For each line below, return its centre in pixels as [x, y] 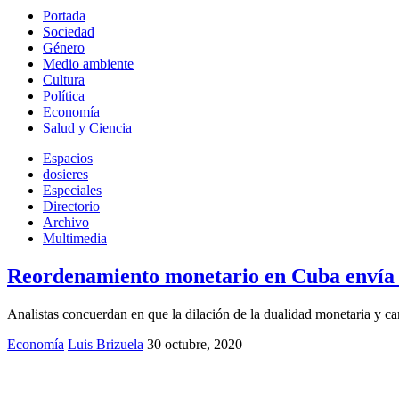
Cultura [64, 80]
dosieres [65, 174]
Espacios [68, 158]
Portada [64, 16]
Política [64, 96]
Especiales [72, 190]
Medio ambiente [88, 64]
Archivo [66, 222]
